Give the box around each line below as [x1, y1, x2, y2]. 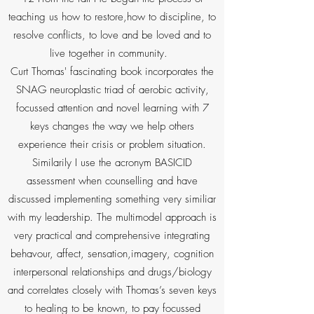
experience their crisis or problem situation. [18, 137, 206, 151]
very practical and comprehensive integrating [14, 228, 210, 243]
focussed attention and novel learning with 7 [15, 101, 209, 115]
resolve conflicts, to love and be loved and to [13, 28, 211, 42]
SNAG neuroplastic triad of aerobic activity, [15, 83, 209, 97]
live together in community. [50, 46, 175, 60]
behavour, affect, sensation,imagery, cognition [11, 247, 214, 261]
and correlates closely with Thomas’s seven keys [8, 283, 217, 297]
